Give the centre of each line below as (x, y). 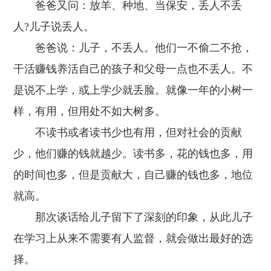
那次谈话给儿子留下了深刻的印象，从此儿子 (133, 217)
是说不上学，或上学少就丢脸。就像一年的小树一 (133, 90)
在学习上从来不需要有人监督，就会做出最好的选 (133, 238)
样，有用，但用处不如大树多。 (90, 111)
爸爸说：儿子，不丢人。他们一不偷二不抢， (133, 48)
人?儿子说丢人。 (54, 27)
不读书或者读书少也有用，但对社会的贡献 (128, 132)
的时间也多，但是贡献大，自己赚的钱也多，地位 (133, 175)
